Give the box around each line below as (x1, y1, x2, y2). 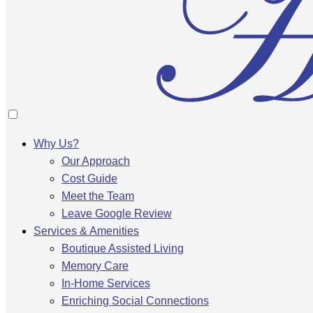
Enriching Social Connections (61, 295, 209, 307)
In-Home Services (61, 277, 150, 289)
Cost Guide (61, 173, 117, 184)
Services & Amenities (34, 225, 139, 237)
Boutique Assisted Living (61, 242, 184, 254)
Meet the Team (61, 190, 134, 202)
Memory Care (61, 260, 129, 272)
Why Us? (34, 138, 79, 150)
